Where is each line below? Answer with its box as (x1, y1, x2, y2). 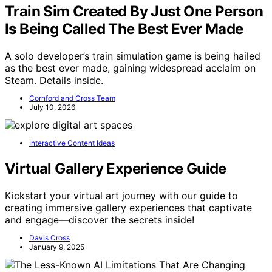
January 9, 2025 (29, 242, 84, 251)
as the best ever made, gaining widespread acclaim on (5, 61, 256, 74)
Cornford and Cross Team (29, 93, 115, 103)
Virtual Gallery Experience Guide (5, 159, 226, 177)
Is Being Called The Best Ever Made (5, 19, 243, 38)
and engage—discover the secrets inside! (5, 213, 194, 226)
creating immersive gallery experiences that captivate (5, 201, 252, 214)
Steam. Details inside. (5, 73, 103, 86)
